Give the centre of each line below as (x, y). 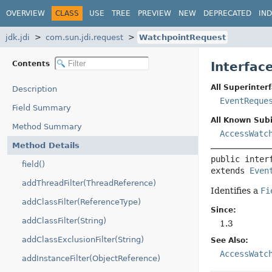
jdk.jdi (18, 37)
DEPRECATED (227, 13)
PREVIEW (155, 13)
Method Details (46, 145)
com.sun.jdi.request (84, 37)
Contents (32, 63)
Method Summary (47, 127)
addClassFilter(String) (64, 221)
